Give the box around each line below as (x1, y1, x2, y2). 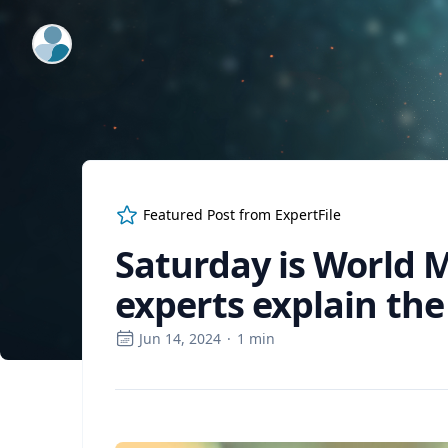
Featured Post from (143, 205, 275, 224)
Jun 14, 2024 (139, 329, 221, 348)
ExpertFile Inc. (33, 26, 138, 48)
